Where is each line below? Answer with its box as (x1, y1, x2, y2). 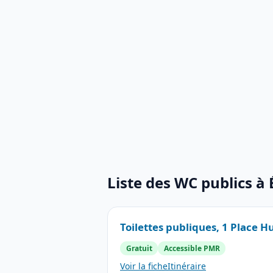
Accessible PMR (163, 243, 220, 253)
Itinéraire (168, 260, 206, 272)
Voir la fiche (120, 260, 168, 272)
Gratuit (126, 243, 152, 253)
